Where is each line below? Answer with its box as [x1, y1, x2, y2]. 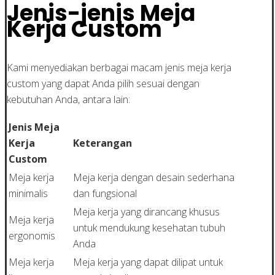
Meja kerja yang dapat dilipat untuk [73, 255, 223, 269]
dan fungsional [73, 187, 137, 201]
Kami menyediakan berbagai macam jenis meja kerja [7, 61, 231, 75]
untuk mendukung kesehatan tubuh [73, 221, 225, 235]
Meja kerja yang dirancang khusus [73, 205, 220, 219]
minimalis [9, 187, 48, 201]
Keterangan [73, 136, 132, 150]
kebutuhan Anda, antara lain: [7, 93, 130, 107]
